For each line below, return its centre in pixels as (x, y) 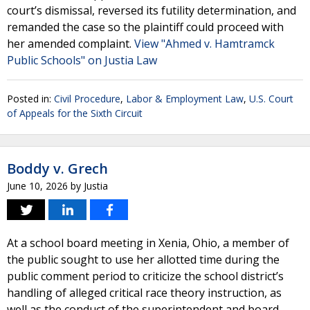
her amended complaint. (71, 44)
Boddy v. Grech (57, 168)
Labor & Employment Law (185, 99)
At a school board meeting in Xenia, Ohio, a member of (148, 243)
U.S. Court (271, 99)
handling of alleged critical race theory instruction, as (144, 293)
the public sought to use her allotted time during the (143, 259)
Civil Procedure (87, 99)
